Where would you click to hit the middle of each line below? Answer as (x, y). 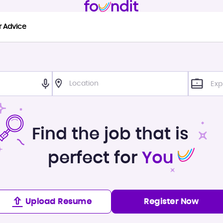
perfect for (95, 158)
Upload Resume (58, 202)
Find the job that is (111, 134)
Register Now (171, 202)
